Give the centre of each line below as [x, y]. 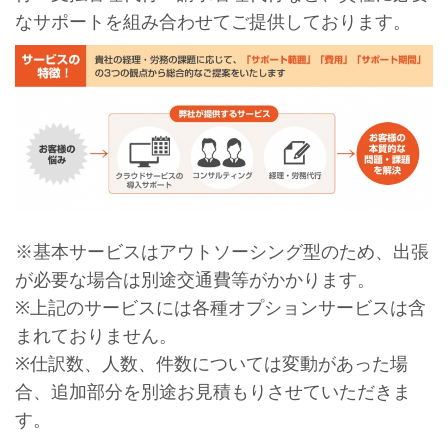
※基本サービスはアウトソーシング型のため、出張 [221, 252]
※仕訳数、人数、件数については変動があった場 [211, 364]
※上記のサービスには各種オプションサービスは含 [220, 308]
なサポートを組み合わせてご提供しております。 [212, 22]
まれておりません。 [95, 336]
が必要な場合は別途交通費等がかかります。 [194, 280]
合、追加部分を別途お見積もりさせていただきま [212, 392]
